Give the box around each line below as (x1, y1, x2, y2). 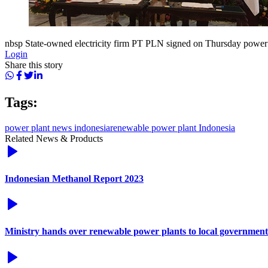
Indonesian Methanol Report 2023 (5, 173, 144, 184)
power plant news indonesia (5, 122, 110, 133)
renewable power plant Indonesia (110, 122, 235, 133)
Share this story (5, 59, 63, 70)
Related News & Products (5, 133, 103, 144)
